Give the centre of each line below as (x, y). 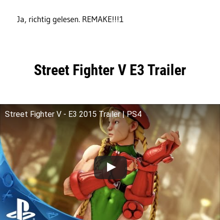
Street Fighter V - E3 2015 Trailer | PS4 (73, 114)
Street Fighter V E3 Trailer (110, 70)
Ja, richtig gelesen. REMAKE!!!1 (70, 19)
